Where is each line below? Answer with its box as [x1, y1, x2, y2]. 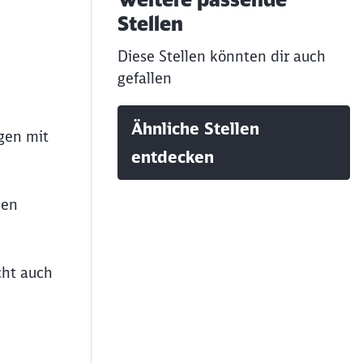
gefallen [117, 69, 172, 88]
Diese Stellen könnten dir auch [117, 47, 326, 66]
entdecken [131, 147, 214, 167]
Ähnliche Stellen [131, 118, 259, 139]
